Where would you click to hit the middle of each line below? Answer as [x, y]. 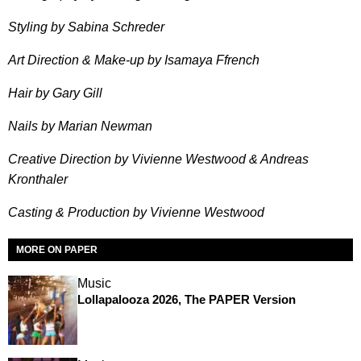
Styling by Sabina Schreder [86, 27]
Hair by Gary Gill [55, 93]
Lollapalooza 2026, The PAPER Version [186, 300]
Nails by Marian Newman [80, 127]
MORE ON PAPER [57, 250]
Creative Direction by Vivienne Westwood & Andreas [158, 160]
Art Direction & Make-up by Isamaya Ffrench [134, 60]
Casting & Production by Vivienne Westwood [136, 213]
